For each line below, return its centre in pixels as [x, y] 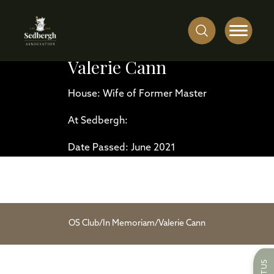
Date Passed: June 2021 [121, 148]
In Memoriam [129, 223]
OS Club [84, 223]
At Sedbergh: [98, 121]
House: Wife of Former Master [137, 94]
